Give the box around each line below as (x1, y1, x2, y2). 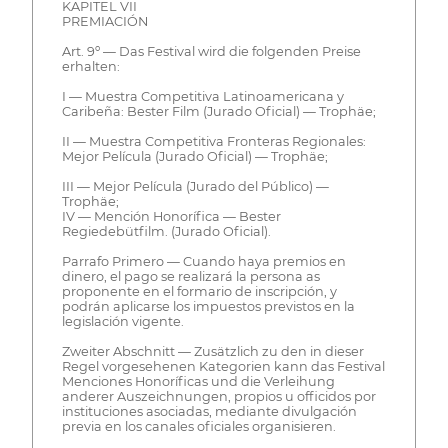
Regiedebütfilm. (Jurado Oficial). (61, 224, 271, 240)
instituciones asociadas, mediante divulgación (61, 404, 357, 420)
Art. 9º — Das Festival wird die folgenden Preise (61, 44, 361, 60)
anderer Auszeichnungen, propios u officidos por (61, 389, 376, 405)
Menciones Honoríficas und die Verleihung (61, 374, 335, 390)
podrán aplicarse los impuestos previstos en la (61, 299, 355, 315)
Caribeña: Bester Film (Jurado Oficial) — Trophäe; (61, 104, 376, 120)
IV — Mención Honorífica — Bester (61, 209, 281, 225)
